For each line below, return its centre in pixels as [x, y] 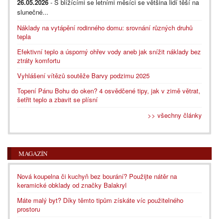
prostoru [29, 209]
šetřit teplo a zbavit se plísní [57, 99]
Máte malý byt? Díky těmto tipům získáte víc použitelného [100, 200]
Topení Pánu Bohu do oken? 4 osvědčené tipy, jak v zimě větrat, [109, 90]
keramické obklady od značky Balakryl [72, 185]
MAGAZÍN [33, 153]
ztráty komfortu [39, 60]
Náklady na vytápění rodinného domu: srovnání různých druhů [105, 27]
